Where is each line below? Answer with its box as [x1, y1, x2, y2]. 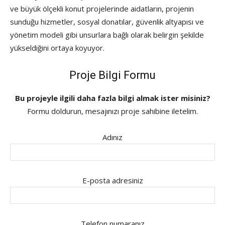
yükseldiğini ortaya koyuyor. [10, 42, 104, 53]
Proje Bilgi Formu [69, 68, 156, 81]
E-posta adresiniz [82, 175, 143, 185]
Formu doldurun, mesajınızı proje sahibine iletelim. [27, 105, 198, 116]
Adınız [102, 132, 123, 142]
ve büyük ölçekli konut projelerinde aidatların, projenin [10, 3, 194, 14]
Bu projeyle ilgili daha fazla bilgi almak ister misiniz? [15, 92, 210, 103]
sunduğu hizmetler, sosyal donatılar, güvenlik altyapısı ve [10, 16, 204, 27]
